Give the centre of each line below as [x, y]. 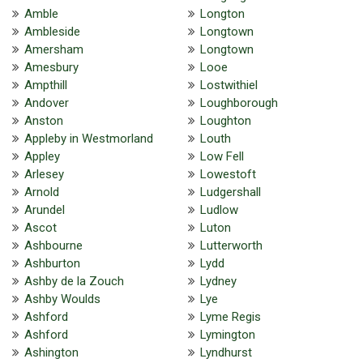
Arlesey [44, 174]
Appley [42, 156]
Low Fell [222, 156]
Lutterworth [231, 245]
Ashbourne [53, 245]
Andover [47, 102]
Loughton [225, 120]
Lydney [218, 281]
